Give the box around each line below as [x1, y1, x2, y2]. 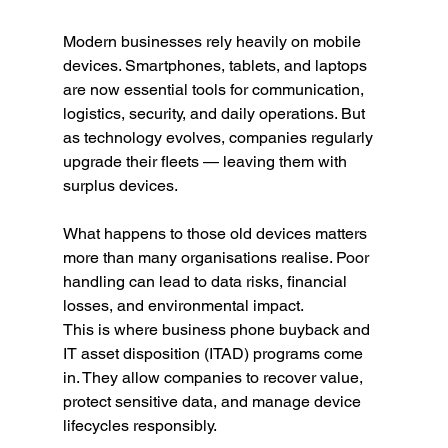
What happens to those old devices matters [62, 223, 371, 243]
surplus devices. [62, 175, 178, 195]
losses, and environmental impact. [62, 295, 304, 315]
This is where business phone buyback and [62, 319, 374, 339]
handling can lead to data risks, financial [62, 271, 351, 291]
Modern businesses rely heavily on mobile [62, 31, 365, 51]
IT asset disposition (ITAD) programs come [62, 343, 367, 363]
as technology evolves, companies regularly [62, 127, 377, 147]
